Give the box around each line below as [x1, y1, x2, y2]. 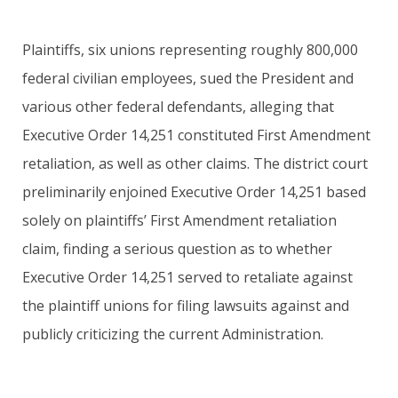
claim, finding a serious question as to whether [22, 238, 332, 259]
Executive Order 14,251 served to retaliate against [22, 267, 353, 287]
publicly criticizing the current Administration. [22, 323, 323, 344]
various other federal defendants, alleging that [22, 96, 334, 116]
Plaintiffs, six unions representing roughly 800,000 [22, 39, 358, 60]
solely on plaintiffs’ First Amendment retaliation [22, 210, 337, 230]
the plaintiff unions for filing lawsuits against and [22, 295, 349, 315]
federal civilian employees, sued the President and [22, 68, 354, 88]
